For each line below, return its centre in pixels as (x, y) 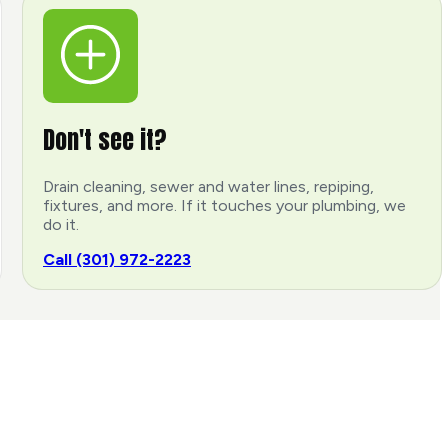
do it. (61, 225)
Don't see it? (105, 140)
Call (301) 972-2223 (117, 260)
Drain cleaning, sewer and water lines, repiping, (208, 187)
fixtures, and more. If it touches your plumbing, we (224, 206)
